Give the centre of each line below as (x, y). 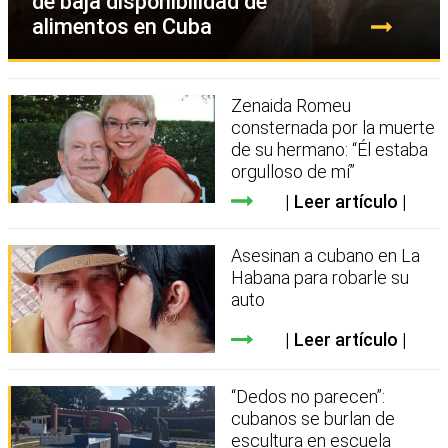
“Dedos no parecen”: (308, 397)
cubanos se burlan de (313, 419)
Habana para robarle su (320, 277)
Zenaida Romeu (291, 105)
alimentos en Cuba (122, 26)
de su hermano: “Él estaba (330, 149)
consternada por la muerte (333, 127)
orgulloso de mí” (293, 171)
